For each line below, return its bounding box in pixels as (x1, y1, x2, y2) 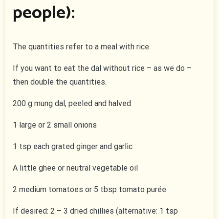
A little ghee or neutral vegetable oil (13, 163, 138, 173)
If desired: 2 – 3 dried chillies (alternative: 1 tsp (13, 206, 178, 216)
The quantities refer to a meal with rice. (13, 42, 151, 52)
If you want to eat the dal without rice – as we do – (13, 64, 192, 73)
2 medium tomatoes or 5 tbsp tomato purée (13, 185, 167, 195)
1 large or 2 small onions (13, 120, 97, 130)
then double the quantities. (13, 77, 107, 87)
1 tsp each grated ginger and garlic (13, 142, 133, 152)
